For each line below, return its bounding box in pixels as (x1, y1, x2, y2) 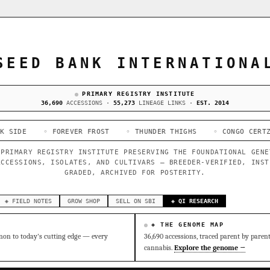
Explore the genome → (174, 243, 245, 252)
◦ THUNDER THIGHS (78, 128, 149, 136)
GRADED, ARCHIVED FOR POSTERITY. (64, 169, 206, 177)
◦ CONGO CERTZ (165, 128, 223, 136)
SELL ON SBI (116, 198, 155, 204)
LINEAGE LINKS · (135, 99, 196, 106)
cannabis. (144, 243, 174, 252)
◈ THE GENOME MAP (151, 221, 224, 228)
